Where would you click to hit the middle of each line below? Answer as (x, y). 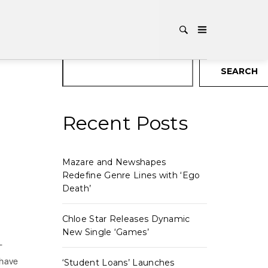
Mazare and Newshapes (114, 162)
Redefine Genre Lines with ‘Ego (131, 175)
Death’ (77, 188)
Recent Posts (125, 123)
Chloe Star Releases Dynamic (126, 219)
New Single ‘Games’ (105, 232)
